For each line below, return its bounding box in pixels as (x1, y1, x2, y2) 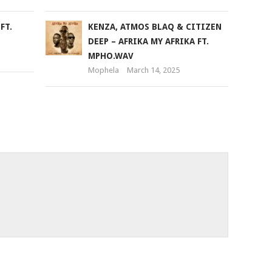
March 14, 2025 (126, 66, 180, 75)
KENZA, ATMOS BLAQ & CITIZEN (87, 22, 222, 32)
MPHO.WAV (87, 51, 134, 61)
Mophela (87, 66, 119, 75)
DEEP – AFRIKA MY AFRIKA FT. (87, 36, 209, 46)
